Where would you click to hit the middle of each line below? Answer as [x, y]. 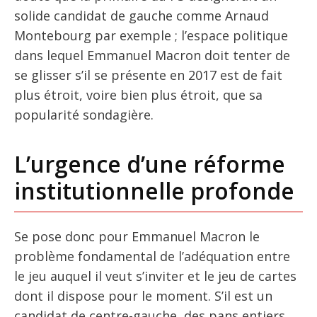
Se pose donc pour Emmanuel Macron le [137, 237]
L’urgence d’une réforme [150, 164]
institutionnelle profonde [154, 191]
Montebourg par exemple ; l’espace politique [151, 36]
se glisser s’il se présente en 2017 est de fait [148, 75]
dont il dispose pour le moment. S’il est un [143, 296]
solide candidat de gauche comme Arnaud [142, 16]
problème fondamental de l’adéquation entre [152, 257]
